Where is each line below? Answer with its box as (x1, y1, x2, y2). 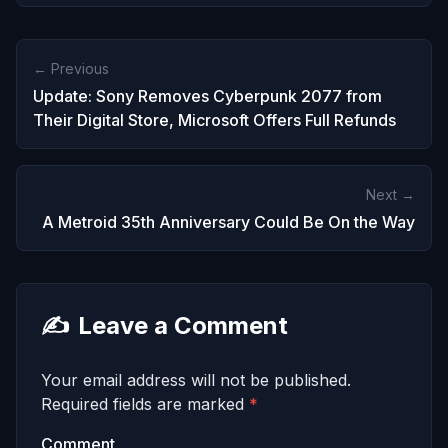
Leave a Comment (78, 311, 288, 340)
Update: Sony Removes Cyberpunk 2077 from (33, 86, 382, 106)
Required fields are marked (41, 394, 249, 414)
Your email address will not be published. (41, 370, 351, 390)
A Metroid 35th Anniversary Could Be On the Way (42, 212, 415, 232)
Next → (366, 186, 415, 203)
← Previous (33, 60, 109, 77)
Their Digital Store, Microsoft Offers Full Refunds (33, 110, 396, 130)
